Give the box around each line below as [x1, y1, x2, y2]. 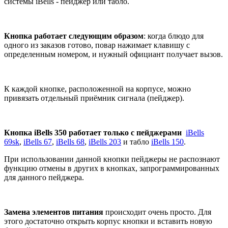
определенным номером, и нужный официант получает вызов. [4, 49, 223, 59]
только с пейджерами [103, 128, 182, 137]
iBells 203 [89, 137, 121, 146]
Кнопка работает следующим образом [4, 31, 144, 40]
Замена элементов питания [4, 207, 103, 216]
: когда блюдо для [144, 31, 204, 40]
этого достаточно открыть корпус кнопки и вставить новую [4, 216, 212, 225]
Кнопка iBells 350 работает [4, 128, 101, 137]
